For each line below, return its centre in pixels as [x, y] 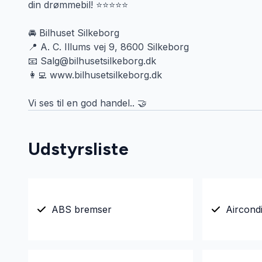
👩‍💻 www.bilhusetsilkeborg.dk [95, 75]
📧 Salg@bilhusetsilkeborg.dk [92, 61]
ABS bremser [82, 209]
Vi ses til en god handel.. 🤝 [87, 103]
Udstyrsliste [78, 149]
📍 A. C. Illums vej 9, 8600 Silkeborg [108, 47]
